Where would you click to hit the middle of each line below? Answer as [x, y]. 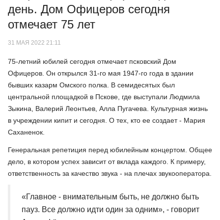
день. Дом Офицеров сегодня [89, 9]
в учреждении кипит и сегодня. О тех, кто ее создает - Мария [107, 120]
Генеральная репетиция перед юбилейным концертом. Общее [110, 150]
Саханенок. [26, 132]
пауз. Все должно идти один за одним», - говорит [110, 209]
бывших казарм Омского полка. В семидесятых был [91, 85]
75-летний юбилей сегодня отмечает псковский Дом [92, 61]
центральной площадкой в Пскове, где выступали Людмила [104, 97]
